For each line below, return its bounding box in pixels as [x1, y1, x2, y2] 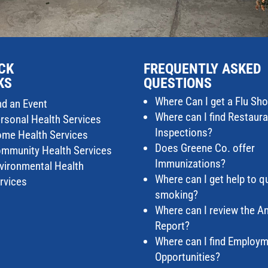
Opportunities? [155, 249, 221, 264]
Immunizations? [155, 156, 226, 170]
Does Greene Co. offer [155, 141, 255, 155]
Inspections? [155, 125, 213, 139]
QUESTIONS [144, 74, 212, 92]
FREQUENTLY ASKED [144, 60, 262, 77]
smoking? [155, 187, 199, 202]
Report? [155, 218, 190, 233]
